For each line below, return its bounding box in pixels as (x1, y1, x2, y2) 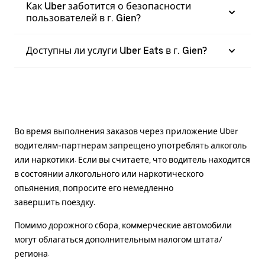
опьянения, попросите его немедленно (14, 183, 173, 193)
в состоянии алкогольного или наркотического (14, 169, 203, 179)
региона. (14, 249, 50, 259)
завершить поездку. (14, 198, 95, 208)
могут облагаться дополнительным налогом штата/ (14, 235, 222, 245)
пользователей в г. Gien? (26, 12, 141, 24)
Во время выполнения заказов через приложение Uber (14, 127, 238, 137)
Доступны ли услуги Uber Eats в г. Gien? (26, 45, 207, 57)
